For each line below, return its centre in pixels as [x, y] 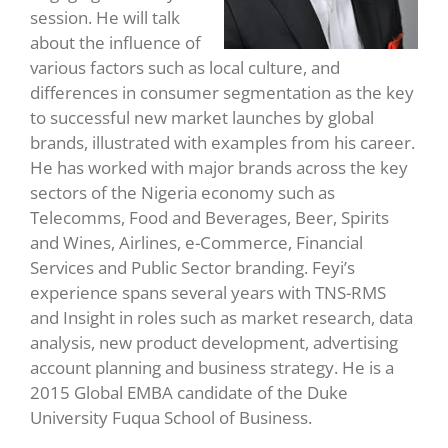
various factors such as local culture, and [185, 67]
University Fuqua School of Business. [171, 417]
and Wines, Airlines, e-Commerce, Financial [196, 242]
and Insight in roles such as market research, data [221, 317]
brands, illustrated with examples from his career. [222, 142]
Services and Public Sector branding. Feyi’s [192, 267]
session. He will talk [105, 17]
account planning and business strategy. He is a [212, 367]
